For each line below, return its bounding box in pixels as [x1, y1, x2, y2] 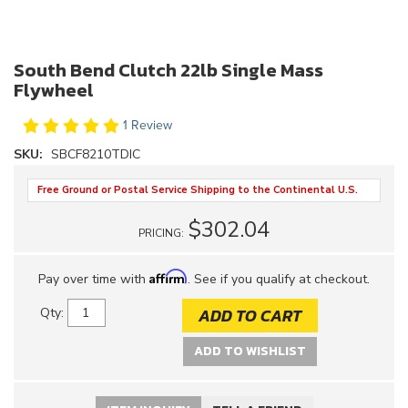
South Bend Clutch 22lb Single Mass [14, 56, 323, 84]
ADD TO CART [198, 303, 301, 328]
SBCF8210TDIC [51, 146, 140, 163]
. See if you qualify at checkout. [188, 270, 370, 288]
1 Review [123, 117, 172, 134]
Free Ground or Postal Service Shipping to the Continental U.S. [37, 183, 358, 197]
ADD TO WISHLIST [193, 342, 306, 361]
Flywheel [14, 76, 94, 104]
